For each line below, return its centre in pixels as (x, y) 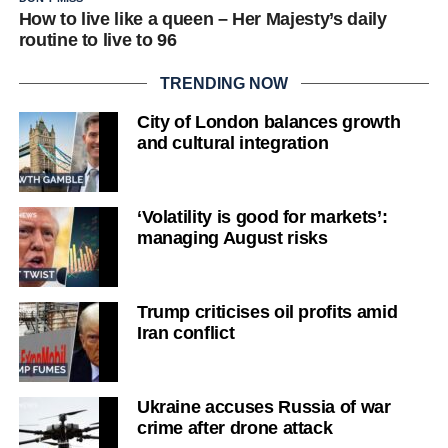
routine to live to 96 (97, 40)
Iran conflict (185, 333)
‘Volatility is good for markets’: (262, 217)
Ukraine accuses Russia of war (263, 407)
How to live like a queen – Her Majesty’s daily (202, 19)
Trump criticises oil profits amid (267, 312)
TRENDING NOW (223, 83)
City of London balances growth (268, 122)
